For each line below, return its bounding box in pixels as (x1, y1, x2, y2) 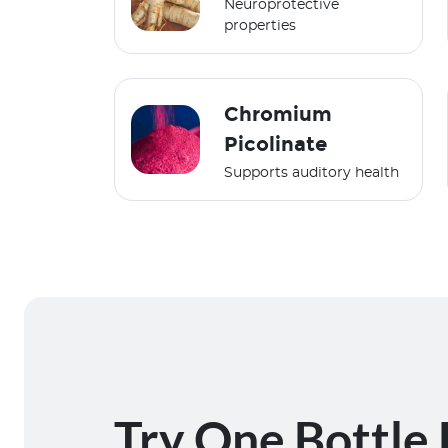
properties (223, 19, 296, 34)
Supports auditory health (223, 166, 399, 181)
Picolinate (223, 132, 327, 157)
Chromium (223, 102, 332, 127)
